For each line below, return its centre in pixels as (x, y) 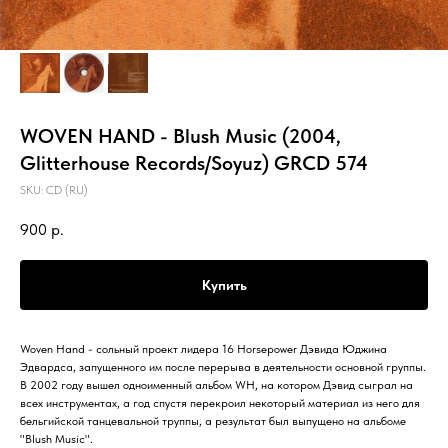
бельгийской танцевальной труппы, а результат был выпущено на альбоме (213, 420)
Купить (224, 284)
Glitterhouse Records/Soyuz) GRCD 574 (194, 163)
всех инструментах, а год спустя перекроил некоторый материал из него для (220, 402)
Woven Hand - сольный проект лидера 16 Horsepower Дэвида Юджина (203, 348)
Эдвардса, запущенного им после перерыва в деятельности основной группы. (223, 366)
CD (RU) (67, 190)
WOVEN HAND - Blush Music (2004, (180, 136)
